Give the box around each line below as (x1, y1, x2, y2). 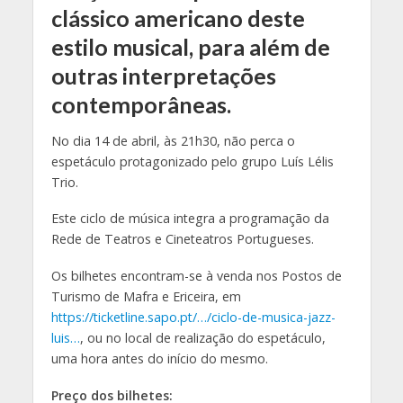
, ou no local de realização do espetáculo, (79, 329, 326, 347)
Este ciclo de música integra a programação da (50, 210, 329, 228)
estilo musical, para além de (50, 33, 330, 60)
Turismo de (50, 288, 123, 306)
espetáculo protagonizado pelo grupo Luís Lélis (50, 152, 334, 170)
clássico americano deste (50, 4, 305, 31)
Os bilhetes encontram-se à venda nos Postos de (50, 267, 342, 285)
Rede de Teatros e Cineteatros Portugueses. (50, 230, 314, 248)
